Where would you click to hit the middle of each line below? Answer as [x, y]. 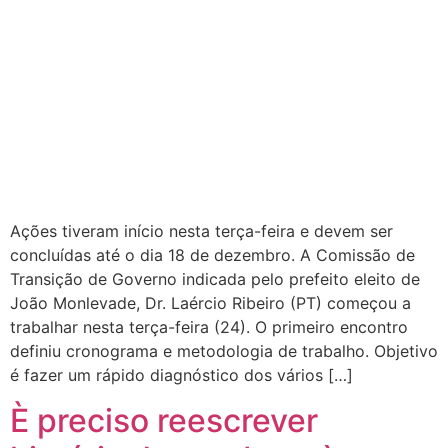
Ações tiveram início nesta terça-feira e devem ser [201, 231]
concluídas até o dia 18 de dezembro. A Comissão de [212, 255]
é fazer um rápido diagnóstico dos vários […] [181, 375]
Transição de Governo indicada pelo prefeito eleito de [215, 279]
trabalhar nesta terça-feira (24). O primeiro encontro [209, 327]
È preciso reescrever [164, 420]
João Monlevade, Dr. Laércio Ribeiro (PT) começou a [210, 303]
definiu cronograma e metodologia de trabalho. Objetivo [224, 351]
